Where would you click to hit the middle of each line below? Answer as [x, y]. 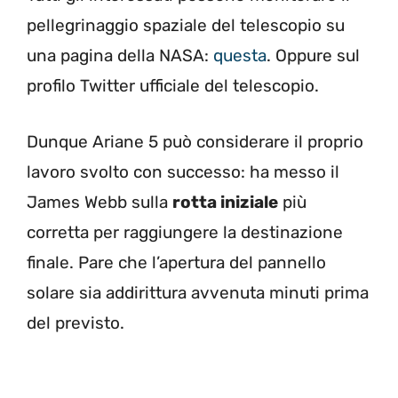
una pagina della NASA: [120, 56]
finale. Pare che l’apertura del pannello [176, 262]
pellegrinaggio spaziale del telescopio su [186, 26]
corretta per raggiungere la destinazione [185, 232]
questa [240, 56]
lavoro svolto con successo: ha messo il [183, 171]
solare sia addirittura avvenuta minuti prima [198, 292]
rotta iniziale [225, 202]
